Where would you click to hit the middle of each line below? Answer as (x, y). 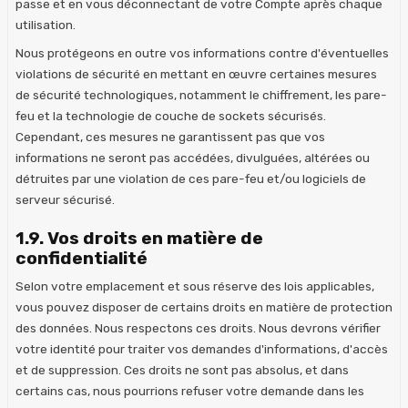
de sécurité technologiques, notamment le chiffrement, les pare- (201, 94)
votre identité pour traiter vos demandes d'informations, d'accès (202, 348)
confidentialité (82, 258)
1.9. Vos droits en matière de (139, 238)
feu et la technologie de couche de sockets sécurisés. (171, 115)
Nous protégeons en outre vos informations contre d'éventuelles (202, 52)
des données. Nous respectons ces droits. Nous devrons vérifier (198, 327)
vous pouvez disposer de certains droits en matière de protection (204, 306)
